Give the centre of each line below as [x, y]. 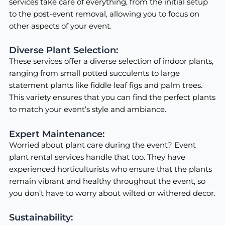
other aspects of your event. [60, 26]
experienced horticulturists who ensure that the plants [110, 169]
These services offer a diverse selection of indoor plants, [111, 62]
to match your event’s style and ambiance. [87, 110]
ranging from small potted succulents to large [94, 74]
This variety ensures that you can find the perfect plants [112, 98]
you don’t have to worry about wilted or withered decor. [112, 193]
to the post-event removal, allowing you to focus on [104, 14]
